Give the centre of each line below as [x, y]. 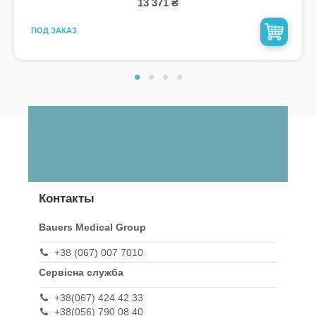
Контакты [67, 198]
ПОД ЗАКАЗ [54, 31]
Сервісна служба [81, 273]
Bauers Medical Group [92, 227]
